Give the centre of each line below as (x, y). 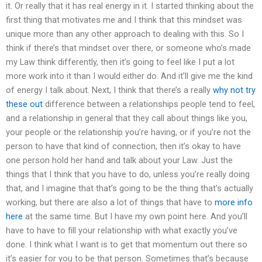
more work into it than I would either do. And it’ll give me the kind (129, 76)
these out (24, 104)
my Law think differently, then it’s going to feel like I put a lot (120, 62)
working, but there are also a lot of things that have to (110, 203)
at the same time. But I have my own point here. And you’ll (135, 217)
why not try (234, 90)
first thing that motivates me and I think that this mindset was (124, 20)
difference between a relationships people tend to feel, (149, 104)
